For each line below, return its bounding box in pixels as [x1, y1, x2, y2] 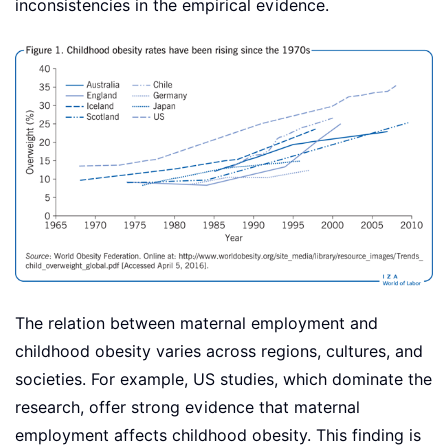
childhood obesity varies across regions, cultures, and [15, 342, 423, 362]
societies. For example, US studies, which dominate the [15, 370, 432, 390]
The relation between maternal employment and [15, 314, 378, 334]
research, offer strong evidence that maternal [15, 398, 360, 418]
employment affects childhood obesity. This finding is [15, 426, 421, 446]
